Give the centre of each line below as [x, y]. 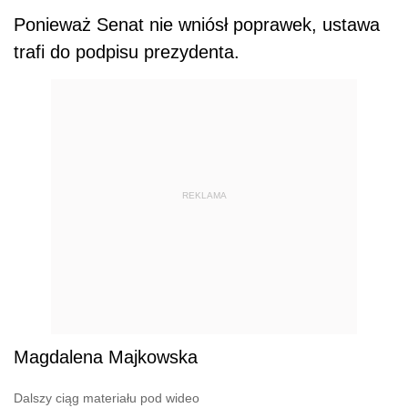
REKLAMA [204, 195]
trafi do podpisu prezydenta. [127, 52]
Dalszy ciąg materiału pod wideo [107, 398]
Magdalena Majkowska [106, 357]
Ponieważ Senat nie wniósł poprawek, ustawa [197, 25]
